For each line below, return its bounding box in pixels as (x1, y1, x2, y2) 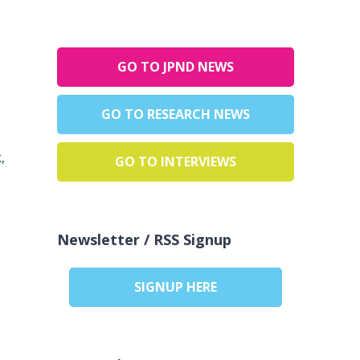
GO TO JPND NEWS (117, 58, 234, 76)
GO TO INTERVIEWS (114, 153, 236, 171)
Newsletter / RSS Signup (56, 230, 231, 250)
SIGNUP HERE (133, 278, 217, 297)
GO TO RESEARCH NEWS (100, 105, 250, 124)
